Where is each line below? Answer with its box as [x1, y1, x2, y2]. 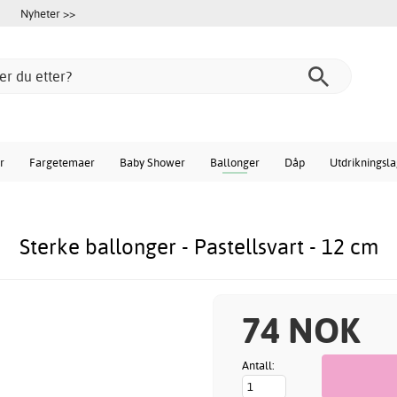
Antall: [242, 357, 275, 372]
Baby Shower [120, 155, 185, 169]
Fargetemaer [29, 155, 95, 169]
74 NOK [242, 307, 360, 353]
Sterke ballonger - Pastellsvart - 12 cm [19, 233, 378, 261]
